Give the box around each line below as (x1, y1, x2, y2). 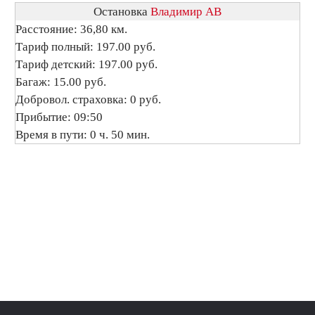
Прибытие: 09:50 (15, 110, 103, 124)
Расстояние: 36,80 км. (15, 22, 127, 36)
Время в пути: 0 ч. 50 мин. (15, 128, 150, 141)
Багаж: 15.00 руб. (15, 75, 106, 89)
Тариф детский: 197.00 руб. (15, 58, 157, 71)
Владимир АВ (150, 5, 221, 18)
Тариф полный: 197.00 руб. (15, 40, 155, 53)
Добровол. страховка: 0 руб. (15, 93, 161, 106)
